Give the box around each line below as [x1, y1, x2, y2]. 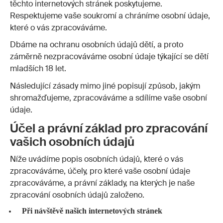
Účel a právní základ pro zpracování [10, 120, 208, 136]
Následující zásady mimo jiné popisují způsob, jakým [10, 80, 200, 91]
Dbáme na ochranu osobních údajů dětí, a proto [10, 39, 183, 50]
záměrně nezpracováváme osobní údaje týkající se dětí [10, 51, 209, 62]
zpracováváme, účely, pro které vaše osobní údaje [10, 166, 190, 177]
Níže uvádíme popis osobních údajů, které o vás [10, 154, 183, 165]
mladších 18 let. [10, 63, 66, 74]
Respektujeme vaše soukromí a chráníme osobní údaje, [10, 10, 210, 21]
